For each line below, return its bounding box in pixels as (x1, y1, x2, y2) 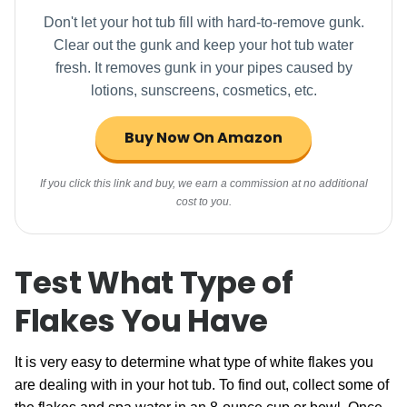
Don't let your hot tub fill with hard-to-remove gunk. (43, 15, 364, 30)
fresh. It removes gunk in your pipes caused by (55, 60, 352, 75)
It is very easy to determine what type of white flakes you (15, 354, 373, 370)
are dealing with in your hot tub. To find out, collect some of (15, 377, 389, 392)
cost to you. (175, 195, 232, 208)
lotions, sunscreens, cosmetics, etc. (90, 83, 317, 98)
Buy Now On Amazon (124, 127, 283, 148)
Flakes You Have (15, 299, 268, 342)
